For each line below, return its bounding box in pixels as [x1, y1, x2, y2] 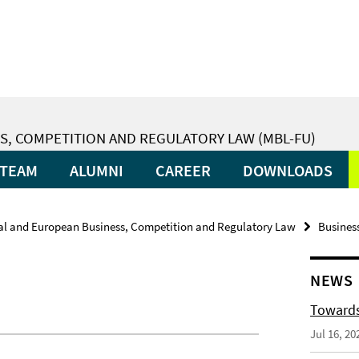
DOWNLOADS [243, 160, 333, 180]
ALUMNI [70, 160, 123, 180]
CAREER [155, 160, 211, 180]
